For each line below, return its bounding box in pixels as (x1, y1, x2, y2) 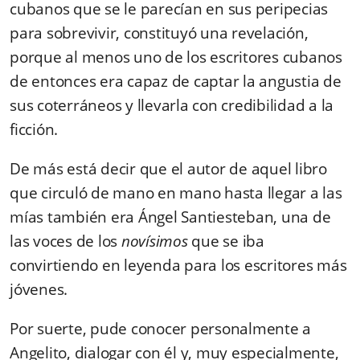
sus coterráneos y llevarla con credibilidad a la (10, 94, 333, 116)
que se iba (187, 230, 264, 252)
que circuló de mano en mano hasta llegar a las (10, 182, 342, 203)
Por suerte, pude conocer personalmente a (10, 317, 311, 339)
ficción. (10, 118, 58, 140)
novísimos (121, 230, 188, 252)
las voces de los (10, 230, 121, 252)
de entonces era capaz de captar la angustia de (10, 70, 342, 92)
